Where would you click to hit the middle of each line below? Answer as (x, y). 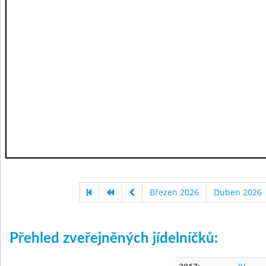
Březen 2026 (174, 192)
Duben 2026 (237, 192)
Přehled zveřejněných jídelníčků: (114, 239)
